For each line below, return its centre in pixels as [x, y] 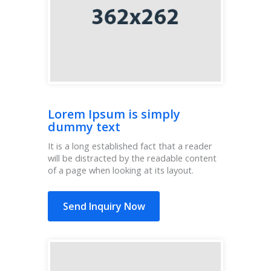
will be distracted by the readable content [132, 158]
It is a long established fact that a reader [130, 146]
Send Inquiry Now [104, 207]
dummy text [84, 127]
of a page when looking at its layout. [121, 170]
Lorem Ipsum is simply [114, 114]
